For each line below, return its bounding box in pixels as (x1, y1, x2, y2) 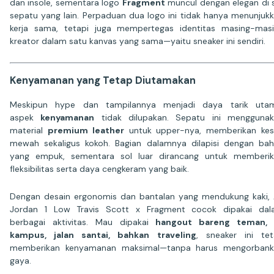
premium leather (47, 124, 124, 136)
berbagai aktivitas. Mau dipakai (10, 216, 156, 228)
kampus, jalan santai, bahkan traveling (10, 229, 196, 240)
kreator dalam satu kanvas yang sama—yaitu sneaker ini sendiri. (10, 35, 265, 46)
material (10, 124, 48, 136)
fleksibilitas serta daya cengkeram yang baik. (10, 163, 189, 174)
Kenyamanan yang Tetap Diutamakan (10, 74, 196, 87)
